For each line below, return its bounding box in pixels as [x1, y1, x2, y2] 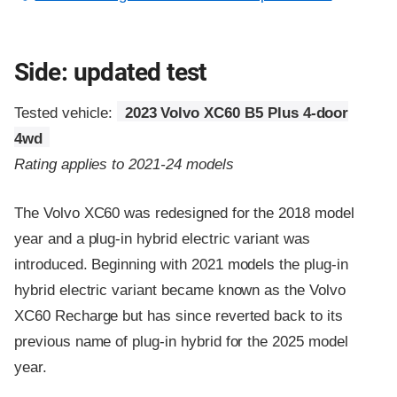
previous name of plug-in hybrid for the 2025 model [14, 332, 348, 350]
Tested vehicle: [14, 105, 118, 122]
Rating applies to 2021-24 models [14, 156, 234, 174]
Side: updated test [14, 58, 206, 88]
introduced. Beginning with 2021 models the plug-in [14, 255, 348, 273]
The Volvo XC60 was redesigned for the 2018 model [14, 204, 354, 222]
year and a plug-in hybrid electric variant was [14, 230, 310, 247]
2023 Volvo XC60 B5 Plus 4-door [124, 105, 349, 122]
